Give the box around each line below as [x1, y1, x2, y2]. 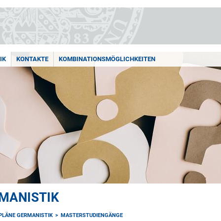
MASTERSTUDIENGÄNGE [61, 212, 123, 219]
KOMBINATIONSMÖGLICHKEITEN [59, 55, 155, 63]
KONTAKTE [16, 55, 48, 63]
